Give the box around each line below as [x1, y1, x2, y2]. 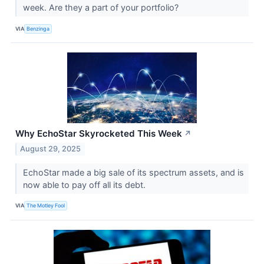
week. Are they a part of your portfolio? [22, 2, 181, 13]
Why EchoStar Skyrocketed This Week [15, 128, 182, 140]
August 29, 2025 [20, 144, 81, 153]
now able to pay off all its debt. [22, 179, 148, 190]
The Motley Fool [27, 202, 65, 209]
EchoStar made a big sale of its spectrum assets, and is [22, 167, 244, 177]
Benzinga [27, 25, 50, 32]
